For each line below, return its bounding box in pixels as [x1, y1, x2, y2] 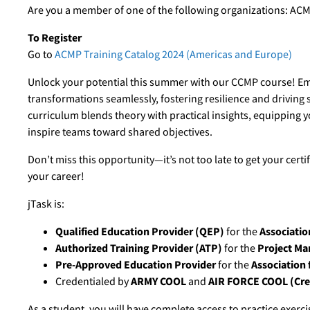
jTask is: [28, 197, 64, 210]
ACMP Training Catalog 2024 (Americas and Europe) [55, 47, 292, 61]
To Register [28, 30, 82, 44]
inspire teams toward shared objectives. [28, 125, 212, 138]
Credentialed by [55, 274, 131, 288]
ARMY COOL [131, 274, 186, 288]
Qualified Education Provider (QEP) [55, 224, 224, 238]
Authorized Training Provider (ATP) [55, 241, 222, 255]
